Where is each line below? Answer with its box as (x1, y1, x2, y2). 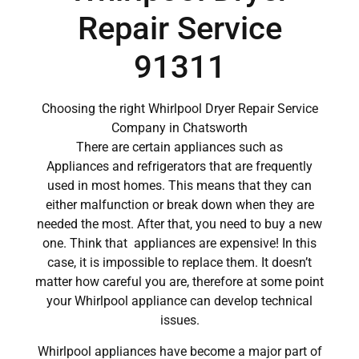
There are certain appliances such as (76, 139, 283, 155)
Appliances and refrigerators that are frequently (46, 159, 313, 175)
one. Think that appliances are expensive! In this (42, 236, 317, 252)
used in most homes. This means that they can (47, 178, 312, 194)
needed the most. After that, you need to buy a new (37, 216, 322, 232)
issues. (159, 313, 200, 329)
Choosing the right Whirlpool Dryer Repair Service (41, 101, 318, 117)
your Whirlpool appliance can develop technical (46, 293, 313, 309)
